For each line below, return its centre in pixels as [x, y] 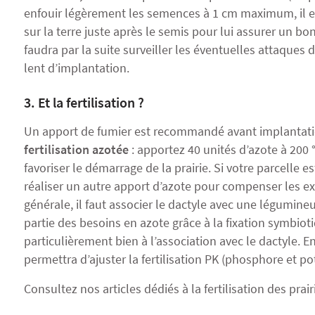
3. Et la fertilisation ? [84, 102]
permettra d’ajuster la [83, 259]
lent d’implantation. [77, 68]
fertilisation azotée [76, 149]
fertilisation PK [180, 259]
